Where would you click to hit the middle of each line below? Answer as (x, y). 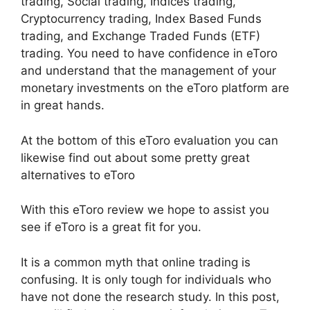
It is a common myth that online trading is (136, 262)
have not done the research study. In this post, (150, 297)
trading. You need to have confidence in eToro (149, 53)
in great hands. (63, 105)
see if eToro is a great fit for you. (111, 227)
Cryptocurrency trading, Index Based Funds (141, 19)
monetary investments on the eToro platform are (155, 88)
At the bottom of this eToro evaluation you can (149, 140)
